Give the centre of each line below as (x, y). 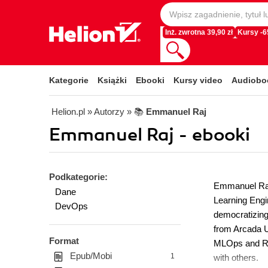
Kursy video (198, 80)
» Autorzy (106, 112)
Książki (112, 80)
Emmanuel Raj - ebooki (150, 135)
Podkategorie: (78, 177)
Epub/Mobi (91, 256)
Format (64, 241)
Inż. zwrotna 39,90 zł (199, 32)
